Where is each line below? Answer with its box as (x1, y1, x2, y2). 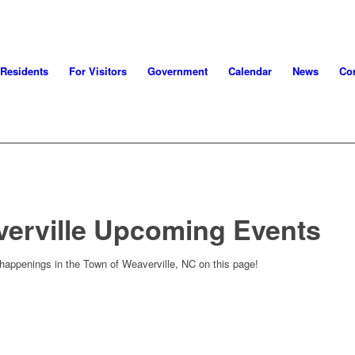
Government (147, 63, 208, 78)
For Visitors (68, 63, 127, 78)
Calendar (227, 63, 272, 78)
